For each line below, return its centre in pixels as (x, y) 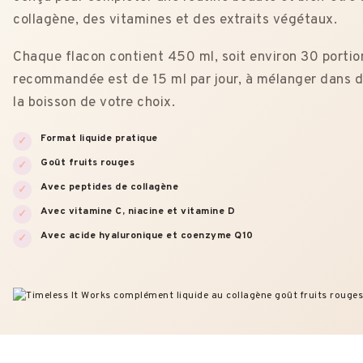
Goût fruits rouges (88, 163)
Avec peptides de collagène (109, 188)
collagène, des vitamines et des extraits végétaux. (175, 21)
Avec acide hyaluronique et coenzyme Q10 (147, 236)
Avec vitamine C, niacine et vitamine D (138, 212)
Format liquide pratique (99, 139)
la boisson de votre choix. (94, 103)
